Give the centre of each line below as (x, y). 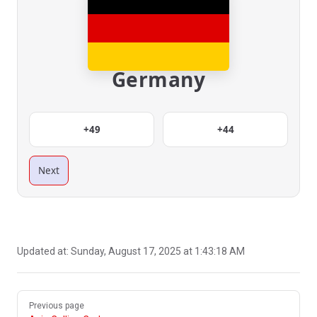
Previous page (57, 306)
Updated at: (44, 251)
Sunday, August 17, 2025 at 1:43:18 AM (158, 251)
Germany (158, 79)
